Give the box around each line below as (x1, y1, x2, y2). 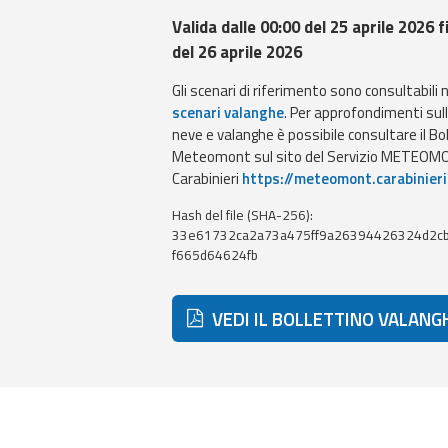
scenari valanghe (171, 101, 284, 124)
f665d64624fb (171, 245, 258, 265)
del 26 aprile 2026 (171, 39, 302, 65)
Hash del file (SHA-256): (171, 205, 313, 225)
